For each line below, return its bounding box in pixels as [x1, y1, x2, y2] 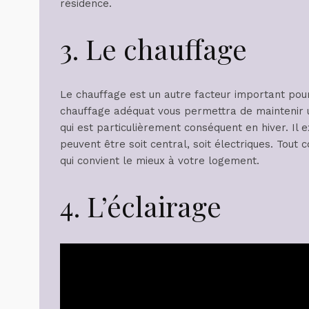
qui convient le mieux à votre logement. [60, 154, 259, 167]
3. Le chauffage [60, 30, 247, 67]
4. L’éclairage [60, 187, 221, 224]
